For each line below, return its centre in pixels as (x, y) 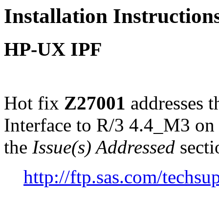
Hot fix (34, 103)
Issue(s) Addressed (104, 147)
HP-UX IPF (53, 49)
